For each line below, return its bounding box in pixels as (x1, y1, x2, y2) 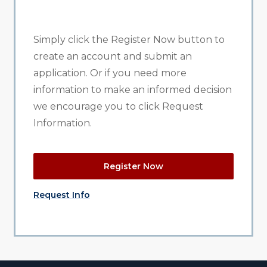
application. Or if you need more (33, 67, 187, 79)
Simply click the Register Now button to (33, 33, 225, 45)
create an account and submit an (33, 50, 192, 62)
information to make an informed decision (33, 83, 232, 95)
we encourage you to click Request (33, 100, 203, 112)
